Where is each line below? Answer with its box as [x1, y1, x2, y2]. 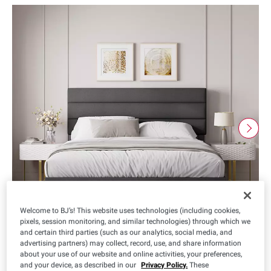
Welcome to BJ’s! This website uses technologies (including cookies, [20, 206, 241, 215]
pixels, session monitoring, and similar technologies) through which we [20, 217, 251, 226]
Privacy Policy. [141, 260, 188, 269]
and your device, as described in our [20, 260, 139, 269]
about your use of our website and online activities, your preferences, [20, 249, 243, 258]
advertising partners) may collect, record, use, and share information [20, 238, 242, 247]
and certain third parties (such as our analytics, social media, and [20, 227, 233, 237]
